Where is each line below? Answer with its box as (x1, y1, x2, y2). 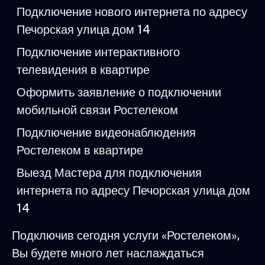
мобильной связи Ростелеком (17, 102, 178, 117)
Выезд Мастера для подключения (17, 165, 202, 180)
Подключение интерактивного (17, 44, 180, 59)
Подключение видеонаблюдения (17, 125, 196, 140)
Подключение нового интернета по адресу (17, 4, 247, 19)
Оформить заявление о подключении (17, 85, 221, 99)
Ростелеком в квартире (17, 143, 143, 157)
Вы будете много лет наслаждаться (12, 245, 204, 260)
